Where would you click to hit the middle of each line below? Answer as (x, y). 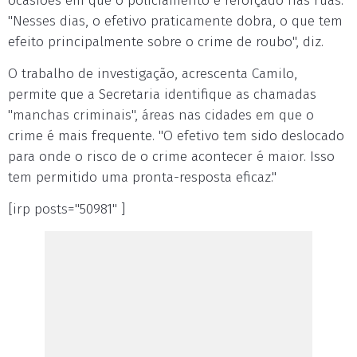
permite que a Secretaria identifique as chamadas (162, 94)
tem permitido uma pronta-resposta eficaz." (142, 177)
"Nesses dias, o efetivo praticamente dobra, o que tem (175, 21)
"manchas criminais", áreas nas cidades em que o (161, 115)
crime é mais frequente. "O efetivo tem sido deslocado (176, 135)
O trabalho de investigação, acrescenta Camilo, (153, 73)
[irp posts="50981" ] (67, 209)
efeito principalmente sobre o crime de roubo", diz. (166, 41)
